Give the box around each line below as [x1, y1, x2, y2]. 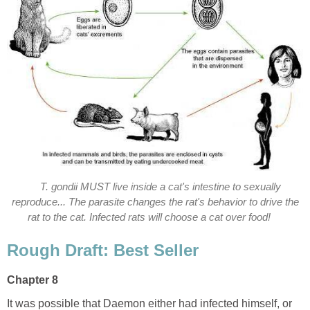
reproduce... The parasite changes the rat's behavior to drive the [11, 197, 299, 208]
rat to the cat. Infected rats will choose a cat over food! [28, 212, 271, 224]
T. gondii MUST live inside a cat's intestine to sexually [40, 181, 282, 193]
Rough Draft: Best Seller [7, 240, 199, 259]
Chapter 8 [7, 273, 58, 286]
